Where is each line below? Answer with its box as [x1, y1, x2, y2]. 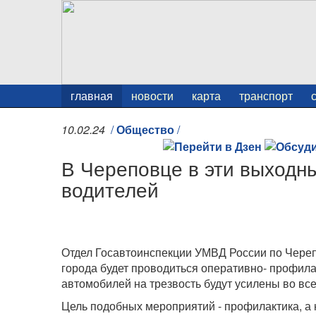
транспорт [239, 87, 293, 104]
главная [71, 87, 113, 104]
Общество [116, 121, 174, 138]
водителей [61, 175, 159, 203]
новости [131, 87, 174, 104]
